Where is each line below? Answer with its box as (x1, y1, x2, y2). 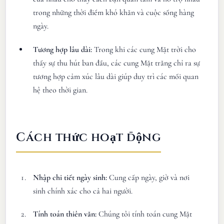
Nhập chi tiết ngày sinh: (33, 172, 107, 182)
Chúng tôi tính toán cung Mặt (96, 209, 192, 219)
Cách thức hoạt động (16, 129, 161, 145)
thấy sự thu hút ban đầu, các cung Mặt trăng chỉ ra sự (33, 57, 200, 68)
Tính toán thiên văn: (33, 209, 97, 219)
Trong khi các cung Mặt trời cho (92, 44, 196, 54)
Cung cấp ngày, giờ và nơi (107, 172, 190, 182)
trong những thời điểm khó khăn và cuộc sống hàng (33, 7, 194, 17)
